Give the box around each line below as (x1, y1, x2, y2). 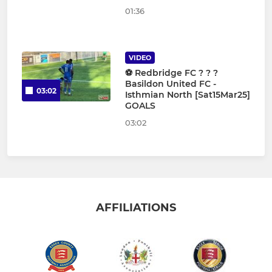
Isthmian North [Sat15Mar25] (124, 89, 250, 101)
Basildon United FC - (124, 78, 216, 90)
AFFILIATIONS (96, 201, 176, 215)
